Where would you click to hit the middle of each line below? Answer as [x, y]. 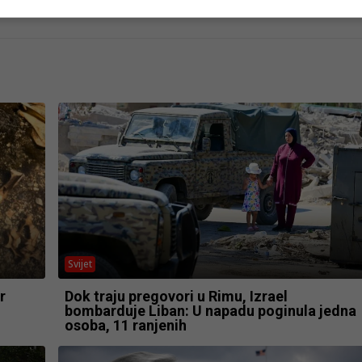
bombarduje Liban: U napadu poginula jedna [210, 311]
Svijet [80, 264]
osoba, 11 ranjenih [125, 326]
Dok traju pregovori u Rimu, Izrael [176, 297]
